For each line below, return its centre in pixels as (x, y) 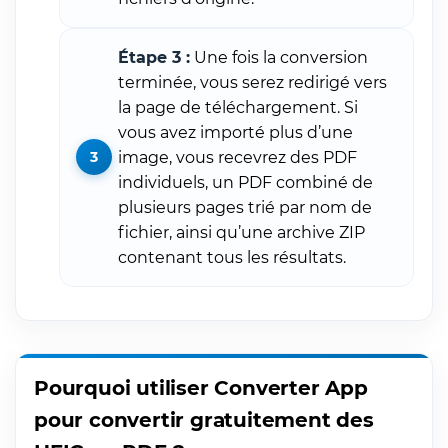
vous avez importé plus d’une (235, 132)
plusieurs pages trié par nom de (245, 207)
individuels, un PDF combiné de (245, 182)
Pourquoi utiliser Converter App (201, 387)
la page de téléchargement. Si (238, 107)
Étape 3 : (154, 57)
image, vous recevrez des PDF (237, 157)
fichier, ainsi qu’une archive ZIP (241, 232)
